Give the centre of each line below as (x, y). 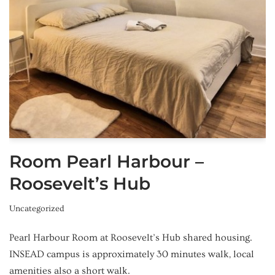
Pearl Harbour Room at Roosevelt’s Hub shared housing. (131, 237)
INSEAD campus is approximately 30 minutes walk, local (132, 254)
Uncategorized (37, 208)
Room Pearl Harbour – (107, 161)
